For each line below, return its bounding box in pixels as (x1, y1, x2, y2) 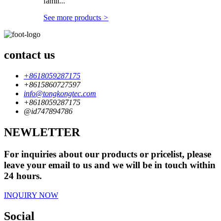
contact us (4, 48, 55, 62)
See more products (43, 13, 103, 22)
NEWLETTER (4, 126, 80, 139)
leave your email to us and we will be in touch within (4, 160, 216, 171)
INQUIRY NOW (4, 190, 58, 199)
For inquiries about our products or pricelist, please (4, 149, 211, 160)
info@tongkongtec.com (24, 89, 96, 98)
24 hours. (4, 171, 42, 182)
